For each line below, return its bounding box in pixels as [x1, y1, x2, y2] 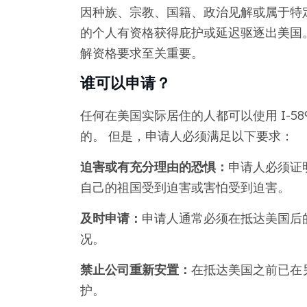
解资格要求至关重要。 [79, 45, 204, 61]
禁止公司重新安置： [79, 261, 191, 278]
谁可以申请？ [79, 73, 171, 93]
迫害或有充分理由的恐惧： [79, 158, 228, 175]
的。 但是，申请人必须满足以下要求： [79, 127, 293, 144]
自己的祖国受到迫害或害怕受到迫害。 [79, 179, 290, 195]
